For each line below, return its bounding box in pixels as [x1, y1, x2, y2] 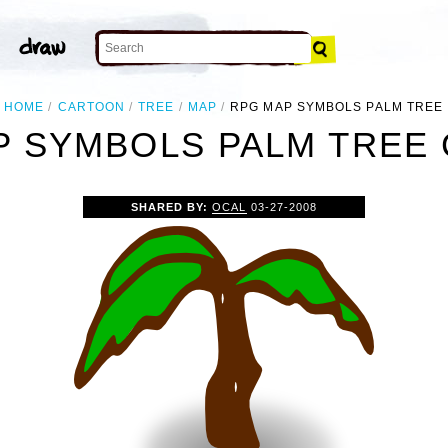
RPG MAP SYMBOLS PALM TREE [230, 100, 444, 114]
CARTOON [57, 100, 126, 114]
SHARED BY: [131, 200, 213, 213]
